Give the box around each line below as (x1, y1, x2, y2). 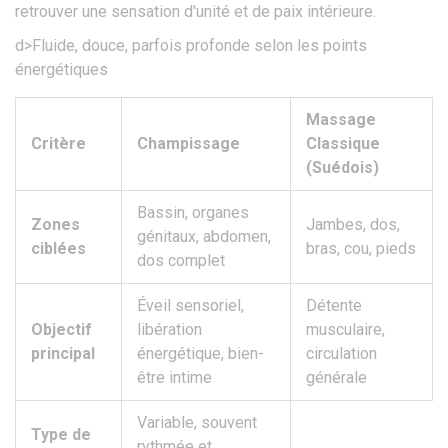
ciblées (31, 239, 86, 259)
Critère (31, 134, 86, 154)
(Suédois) (306, 158, 379, 178)
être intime (137, 368, 212, 388)
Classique (306, 134, 380, 154)
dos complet (137, 251, 225, 271)
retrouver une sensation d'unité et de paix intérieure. (15, 2, 376, 22)
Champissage (137, 134, 240, 154)
